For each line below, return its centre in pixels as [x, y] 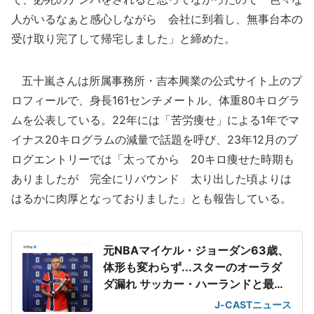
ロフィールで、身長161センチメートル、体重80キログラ [156, 100]
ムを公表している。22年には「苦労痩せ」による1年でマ [155, 120]
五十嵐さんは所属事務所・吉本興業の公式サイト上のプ [157, 81]
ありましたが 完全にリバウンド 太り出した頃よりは [157, 179]
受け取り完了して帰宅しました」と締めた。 [123, 39]
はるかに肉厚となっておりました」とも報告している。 [151, 198]
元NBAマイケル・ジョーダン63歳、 [196, 250]
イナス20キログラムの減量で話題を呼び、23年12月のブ [155, 139]
